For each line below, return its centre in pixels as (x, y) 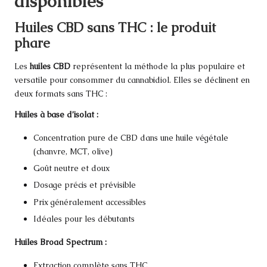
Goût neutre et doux (72, 168)
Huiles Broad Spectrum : (60, 242)
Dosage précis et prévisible (85, 185)
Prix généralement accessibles (90, 202)
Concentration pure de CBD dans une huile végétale (131, 138)
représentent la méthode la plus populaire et (158, 66)
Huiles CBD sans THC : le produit (115, 27)
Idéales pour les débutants (84, 218)
